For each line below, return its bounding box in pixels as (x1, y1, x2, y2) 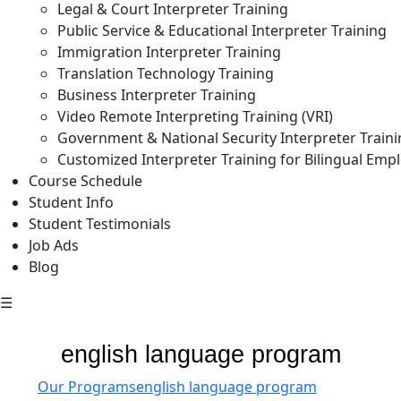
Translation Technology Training (57, 63, 274, 83)
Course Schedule (29, 170, 142, 191)
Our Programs (38, 376, 136, 397)
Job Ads (29, 235, 79, 255)
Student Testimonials (29, 213, 171, 234)
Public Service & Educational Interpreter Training (57, 20, 387, 40)
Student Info (29, 192, 114, 212)
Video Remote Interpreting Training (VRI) (57, 106, 333, 126)
